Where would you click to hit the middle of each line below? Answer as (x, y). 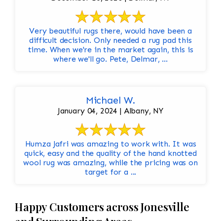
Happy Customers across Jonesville (102, 207)
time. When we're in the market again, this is (110, 50)
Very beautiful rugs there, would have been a (110, 31)
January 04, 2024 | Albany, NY (110, 111)
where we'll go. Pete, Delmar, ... (110, 59)
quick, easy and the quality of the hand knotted (110, 153)
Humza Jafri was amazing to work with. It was (110, 144)
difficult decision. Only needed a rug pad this (110, 40)
